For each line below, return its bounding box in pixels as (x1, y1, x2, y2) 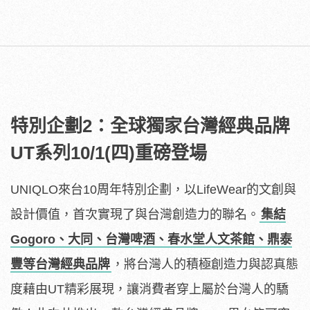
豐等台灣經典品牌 (10, 257, 110, 272)
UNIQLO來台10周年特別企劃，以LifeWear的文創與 (10, 183, 296, 197)
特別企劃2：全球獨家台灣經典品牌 (10, 116, 290, 137)
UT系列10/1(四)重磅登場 (10, 143, 207, 164)
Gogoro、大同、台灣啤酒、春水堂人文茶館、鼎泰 (10, 232, 292, 247)
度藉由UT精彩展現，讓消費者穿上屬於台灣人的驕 (10, 282, 289, 297)
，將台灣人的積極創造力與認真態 (111, 257, 298, 272)
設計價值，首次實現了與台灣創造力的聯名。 (10, 208, 259, 222)
